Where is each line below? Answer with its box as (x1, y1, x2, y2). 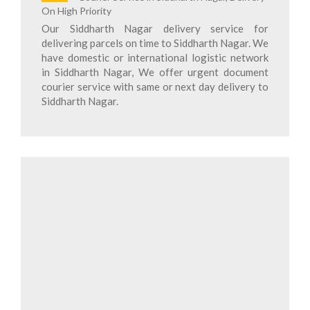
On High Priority (42, 5, 111, 17)
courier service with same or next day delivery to (42, 80, 268, 93)
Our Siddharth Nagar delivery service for (42, 22, 268, 35)
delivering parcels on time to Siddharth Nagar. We (42, 37, 268, 49)
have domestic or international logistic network (42, 51, 268, 64)
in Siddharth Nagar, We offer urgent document (42, 66, 268, 78)
